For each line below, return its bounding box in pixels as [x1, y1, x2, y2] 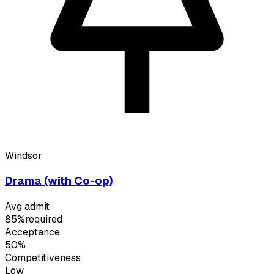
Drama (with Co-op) [5, 173, 113, 189]
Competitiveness [5, 251, 81, 264]
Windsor [5, 149, 42, 162]
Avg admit [5, 199, 50, 213]
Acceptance [5, 225, 60, 239]
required [25, 212, 62, 226]
